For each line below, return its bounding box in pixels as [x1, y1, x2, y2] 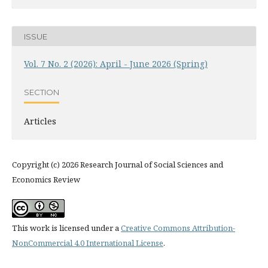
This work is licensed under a [12, 223, 121, 233]
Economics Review [12, 174, 80, 185]
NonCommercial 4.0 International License [12, 237, 163, 248]
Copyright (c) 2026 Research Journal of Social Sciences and [12, 159, 223, 170]
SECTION [24, 87, 59, 97]
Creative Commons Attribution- [121, 223, 235, 233]
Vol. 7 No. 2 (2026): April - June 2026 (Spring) [24, 58, 208, 69]
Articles [24, 115, 56, 127]
